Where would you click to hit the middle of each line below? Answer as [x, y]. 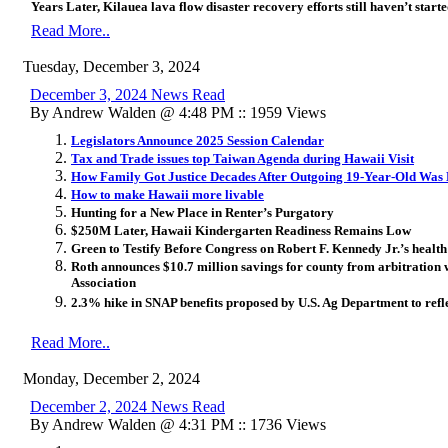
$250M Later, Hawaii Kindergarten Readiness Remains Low [241, 230]
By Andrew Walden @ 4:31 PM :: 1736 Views [178, 424]
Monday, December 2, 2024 [111, 378]
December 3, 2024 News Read [127, 94]
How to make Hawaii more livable [167, 194]
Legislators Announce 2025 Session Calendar [197, 140]
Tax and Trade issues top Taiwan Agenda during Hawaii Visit [242, 158]
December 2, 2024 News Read [127, 406]
